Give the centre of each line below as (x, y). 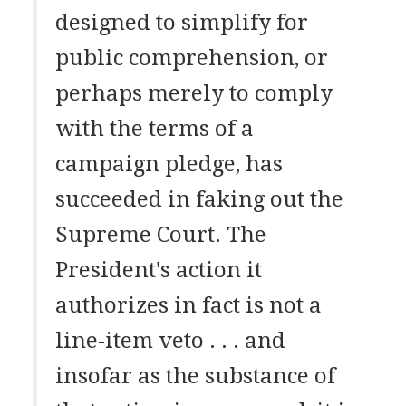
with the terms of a (154, 128)
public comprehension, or (191, 58)
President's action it (158, 270)
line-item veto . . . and (170, 340)
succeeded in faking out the (199, 199)
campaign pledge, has (169, 164)
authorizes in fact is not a (188, 305)
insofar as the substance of (195, 376)
